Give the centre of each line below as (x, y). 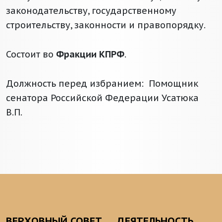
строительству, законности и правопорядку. (106, 25)
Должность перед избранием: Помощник (102, 84)
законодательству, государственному (91, 11)
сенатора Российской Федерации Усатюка (102, 98)
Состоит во (31, 55)
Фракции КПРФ (90, 55)
